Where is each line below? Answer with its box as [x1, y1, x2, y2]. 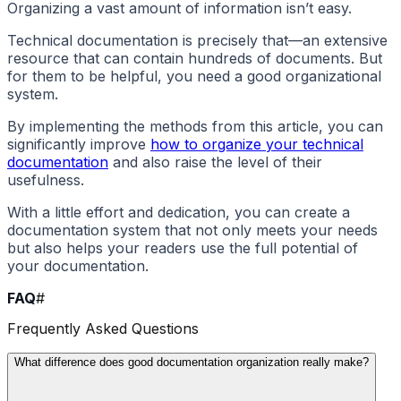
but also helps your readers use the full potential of [7, 239, 358, 258]
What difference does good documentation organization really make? [14, 354, 369, 369]
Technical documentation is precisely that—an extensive [7, 31, 388, 50]
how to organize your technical [150, 135, 363, 154]
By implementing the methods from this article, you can [7, 117, 383, 136]
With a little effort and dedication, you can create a [7, 203, 350, 222]
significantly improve [7, 135, 150, 154]
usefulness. [7, 171, 84, 190]
